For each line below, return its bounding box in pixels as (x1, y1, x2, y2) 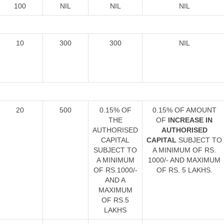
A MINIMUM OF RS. (152, 146, 216, 154)
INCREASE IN (168, 116, 212, 124)
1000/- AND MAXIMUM (148, 156, 220, 164)
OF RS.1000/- (93, 166, 137, 174)
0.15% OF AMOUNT (152, 106, 216, 114)
